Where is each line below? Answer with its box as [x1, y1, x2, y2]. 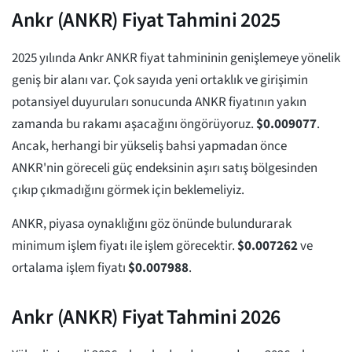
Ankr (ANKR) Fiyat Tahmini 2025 [12, 5, 281, 35]
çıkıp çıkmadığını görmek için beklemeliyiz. [12, 181, 244, 200]
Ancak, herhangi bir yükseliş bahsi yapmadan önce [12, 137, 287, 156]
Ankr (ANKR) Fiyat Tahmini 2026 [12, 302, 281, 332]
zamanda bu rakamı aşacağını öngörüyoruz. [12, 115, 256, 134]
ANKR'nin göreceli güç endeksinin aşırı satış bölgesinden [12, 159, 317, 178]
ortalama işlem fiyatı [12, 258, 128, 278]
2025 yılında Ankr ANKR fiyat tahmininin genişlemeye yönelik [12, 49, 340, 68]
